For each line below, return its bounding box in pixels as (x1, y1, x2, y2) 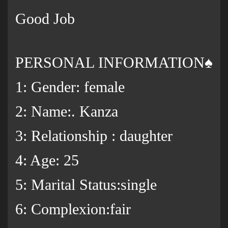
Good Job (15, 10, 75, 27)
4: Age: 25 (15, 152, 79, 169)
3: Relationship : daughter (15, 127, 173, 145)
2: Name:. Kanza (15, 103, 118, 120)
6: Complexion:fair (15, 201, 131, 218)
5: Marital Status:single (15, 176, 157, 193)
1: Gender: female (15, 78, 125, 96)
